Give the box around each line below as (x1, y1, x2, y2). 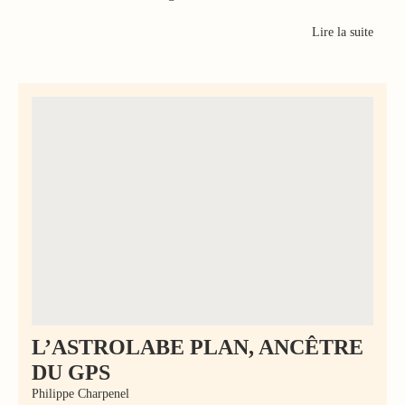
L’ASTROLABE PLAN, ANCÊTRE (32, 334, 363, 359)
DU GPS (32, 360, 110, 384)
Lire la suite (312, 25, 373, 40)
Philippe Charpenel (32, 386, 129, 400)
